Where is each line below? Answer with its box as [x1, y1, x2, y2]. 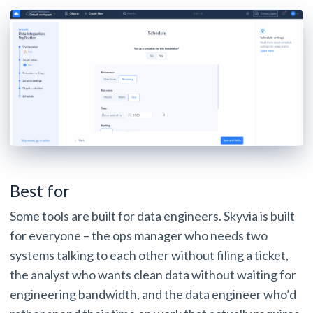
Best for [10, 180, 73, 201]
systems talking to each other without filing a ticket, [10, 247, 289, 263]
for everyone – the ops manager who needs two [10, 228, 268, 244]
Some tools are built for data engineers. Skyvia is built [10, 208, 295, 224]
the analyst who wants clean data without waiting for [10, 267, 296, 283]
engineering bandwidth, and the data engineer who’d [10, 286, 296, 303]
